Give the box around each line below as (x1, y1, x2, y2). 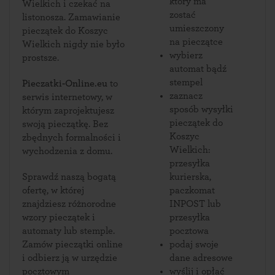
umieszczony (169, 23, 224, 33)
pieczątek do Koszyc (22, 26, 108, 36)
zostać (169, 10, 196, 20)
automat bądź (169, 64, 227, 74)
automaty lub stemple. (22, 226, 115, 236)
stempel (169, 77, 203, 87)
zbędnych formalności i (22, 133, 121, 142)
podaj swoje (169, 239, 219, 249)
